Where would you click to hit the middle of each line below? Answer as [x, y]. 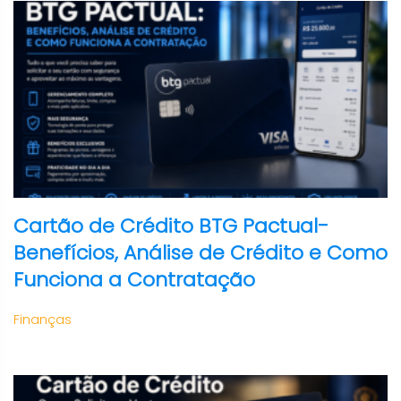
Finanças [43, 320]
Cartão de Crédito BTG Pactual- [171, 226]
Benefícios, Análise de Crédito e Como [200, 253]
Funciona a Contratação [134, 280]
